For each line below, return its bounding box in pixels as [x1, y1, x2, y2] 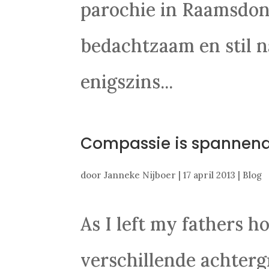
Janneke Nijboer [104, 169, 177, 181]
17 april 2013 [183, 169, 236, 181]
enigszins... [80, 70, 174, 93]
